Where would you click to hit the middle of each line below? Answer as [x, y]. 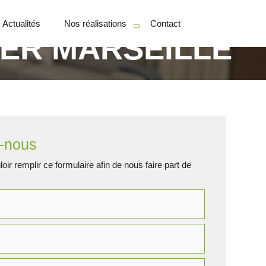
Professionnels [104, 101]
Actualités [21, 23]
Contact [165, 23]
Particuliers [97, 69]
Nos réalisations [95, 23]
